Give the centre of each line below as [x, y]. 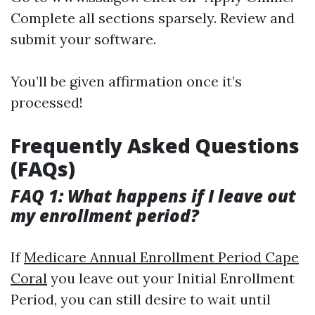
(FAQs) [43, 169]
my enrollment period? [105, 216]
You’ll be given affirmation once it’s [126, 81]
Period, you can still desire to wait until [141, 299]
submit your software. [83, 39]
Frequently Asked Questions [155, 146]
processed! [47, 102]
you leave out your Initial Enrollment [171, 278]
